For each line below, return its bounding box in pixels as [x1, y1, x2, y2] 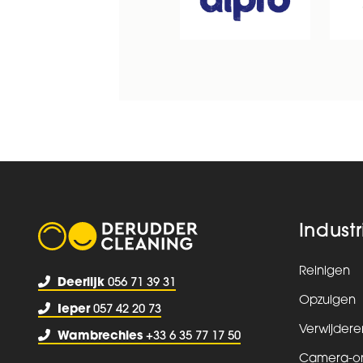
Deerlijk [58, 277, 105, 289]
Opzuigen [298, 294, 356, 307]
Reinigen [298, 265, 350, 278]
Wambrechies [58, 331, 143, 343]
